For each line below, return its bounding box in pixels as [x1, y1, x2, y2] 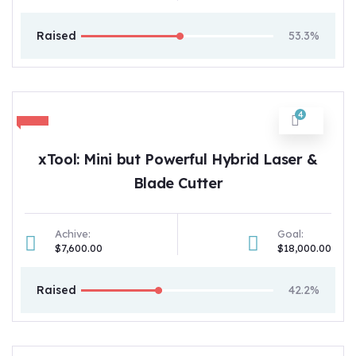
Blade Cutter [133, 174, 223, 192]
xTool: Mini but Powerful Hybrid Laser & [38, 150, 318, 168]
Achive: [55, 227, 91, 240]
